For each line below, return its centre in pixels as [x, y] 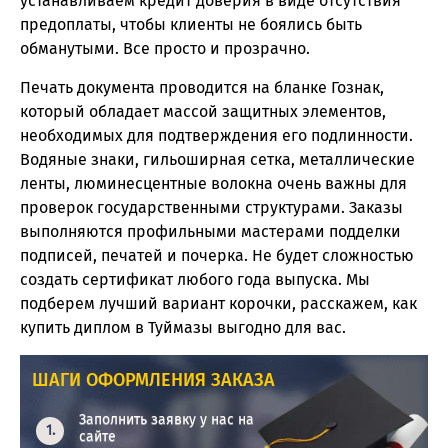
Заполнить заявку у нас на [167, 420]
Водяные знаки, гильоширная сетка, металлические [217, 160]
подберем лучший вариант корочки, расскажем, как [218, 304]
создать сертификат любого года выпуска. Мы [195, 280]
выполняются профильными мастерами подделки [210, 232]
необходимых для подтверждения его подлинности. [216, 136]
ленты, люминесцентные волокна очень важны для [213, 184]
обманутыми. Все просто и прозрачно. [165, 49]
